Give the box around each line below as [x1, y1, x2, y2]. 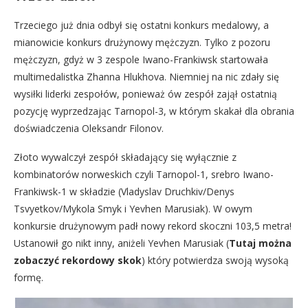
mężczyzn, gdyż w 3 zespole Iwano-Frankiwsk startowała [14, 53, 268, 66]
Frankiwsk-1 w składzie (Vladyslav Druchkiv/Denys [14, 185, 234, 198]
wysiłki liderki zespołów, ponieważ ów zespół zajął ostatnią [14, 87, 277, 100]
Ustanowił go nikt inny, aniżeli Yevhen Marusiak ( [14, 236, 229, 250]
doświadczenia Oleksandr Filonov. [14, 122, 164, 135]
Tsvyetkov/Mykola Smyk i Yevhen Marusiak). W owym [14, 202, 252, 215]
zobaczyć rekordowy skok [14, 254, 142, 267]
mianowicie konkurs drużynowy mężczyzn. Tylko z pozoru [14, 36, 270, 49]
